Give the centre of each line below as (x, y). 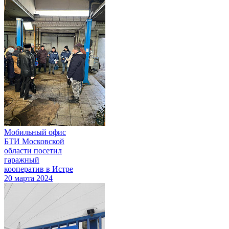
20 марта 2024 (28, 178)
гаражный (22, 159)
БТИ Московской (34, 141)
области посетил (33, 150)
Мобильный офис (35, 132)
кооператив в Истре (39, 169)
